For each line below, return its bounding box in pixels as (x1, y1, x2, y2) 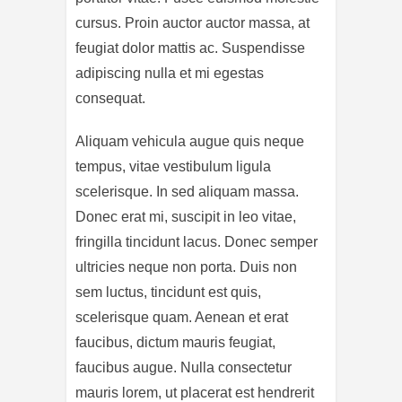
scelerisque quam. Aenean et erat (75, 309, 288, 325)
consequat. (75, 90, 145, 106)
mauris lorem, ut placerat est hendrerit (75, 384, 314, 400)
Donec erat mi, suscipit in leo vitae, (75, 208, 296, 224)
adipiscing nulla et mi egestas (75, 65, 264, 81)
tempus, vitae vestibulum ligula (75, 158, 271, 174)
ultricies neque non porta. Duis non (75, 258, 297, 275)
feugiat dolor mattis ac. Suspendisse (75, 39, 305, 56)
